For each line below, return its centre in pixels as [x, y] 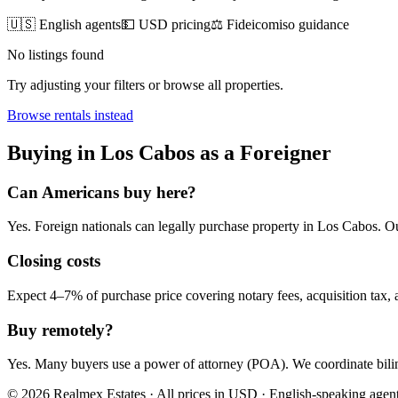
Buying [40, 152]
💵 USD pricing [166, 24]
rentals [72, 115]
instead [112, 115]
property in [283, 227]
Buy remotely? [60, 330]
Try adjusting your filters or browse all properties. [145, 84]
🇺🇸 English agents [64, 24]
